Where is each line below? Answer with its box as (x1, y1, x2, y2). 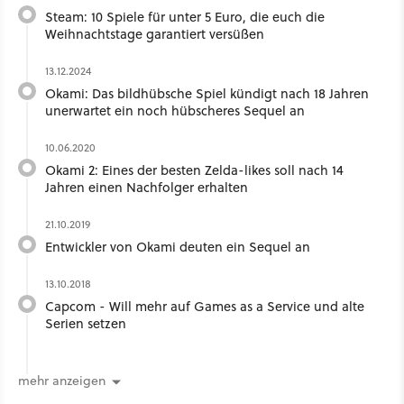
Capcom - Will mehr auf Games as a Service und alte (45, 297, 364, 316)
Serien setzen (45, 314, 126, 333)
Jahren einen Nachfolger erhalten (45, 178, 248, 197)
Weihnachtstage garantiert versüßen (45, 24, 264, 43)
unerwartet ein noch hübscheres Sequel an (45, 101, 305, 120)
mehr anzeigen (18, 372, 106, 390)
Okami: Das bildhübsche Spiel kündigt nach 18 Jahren (45, 84, 369, 103)
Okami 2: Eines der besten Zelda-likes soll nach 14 (45, 161, 344, 179)
